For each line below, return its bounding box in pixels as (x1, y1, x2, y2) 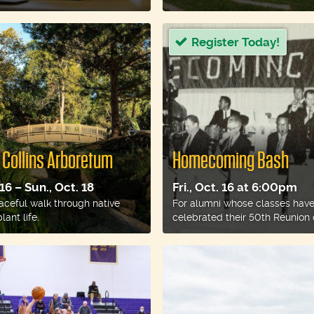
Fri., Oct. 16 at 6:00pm (172, 179, 298, 194)
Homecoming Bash (172, 147, 289, 174)
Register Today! (191, 34, 280, 49)
